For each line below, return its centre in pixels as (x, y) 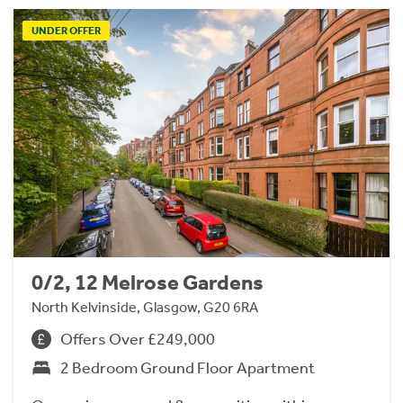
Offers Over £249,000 (138, 339)
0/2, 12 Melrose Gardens (148, 282)
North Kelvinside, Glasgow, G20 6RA (145, 307)
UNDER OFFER (66, 31)
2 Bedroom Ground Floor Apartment (188, 367)
